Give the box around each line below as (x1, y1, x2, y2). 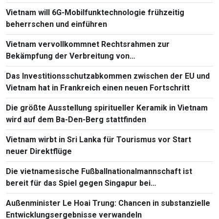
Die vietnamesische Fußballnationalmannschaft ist (6, 166, 192, 176)
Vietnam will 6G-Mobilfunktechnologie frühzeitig (6, 7, 184, 17)
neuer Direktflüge (6, 146, 72, 156)
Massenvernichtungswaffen (6, 63, 110, 72)
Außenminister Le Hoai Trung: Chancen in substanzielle (6, 198, 210, 208)
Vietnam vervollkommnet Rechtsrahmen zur (6, 39, 170, 49)
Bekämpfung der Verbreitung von (6, 51, 130, 61)
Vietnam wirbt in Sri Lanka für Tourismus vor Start (6, 134, 191, 144)
